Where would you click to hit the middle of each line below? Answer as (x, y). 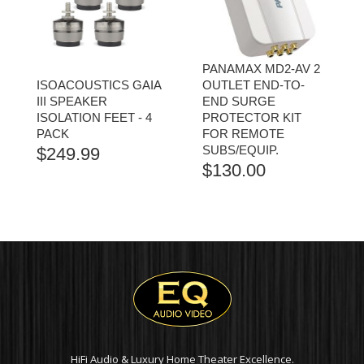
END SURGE (239, 101)
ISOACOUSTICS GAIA (99, 85)
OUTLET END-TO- (253, 85)
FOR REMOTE (243, 134)
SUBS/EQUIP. (240, 150)
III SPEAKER (72, 101)
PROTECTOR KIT (252, 117)
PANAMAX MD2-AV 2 (261, 69)
